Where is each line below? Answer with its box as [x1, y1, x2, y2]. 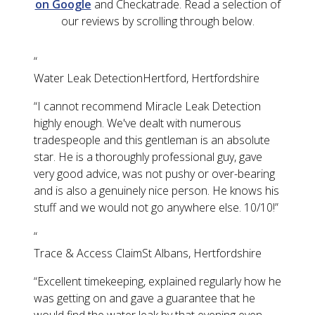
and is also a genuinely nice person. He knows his [34, 183, 279, 199]
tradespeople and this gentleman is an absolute [34, 132, 270, 148]
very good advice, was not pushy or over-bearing [34, 166, 275, 182]
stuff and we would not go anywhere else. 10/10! [34, 200, 275, 216]
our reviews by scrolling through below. [60, 13, 255, 30]
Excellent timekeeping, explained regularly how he [37, 274, 281, 290]
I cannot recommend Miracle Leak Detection [37, 98, 261, 115]
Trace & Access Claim [34, 245, 142, 262]
